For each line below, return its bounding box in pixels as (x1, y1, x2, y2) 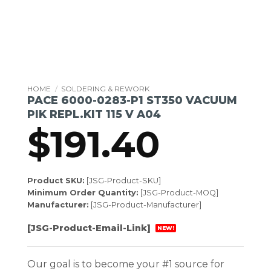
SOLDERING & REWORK (61, 84, 150, 93)
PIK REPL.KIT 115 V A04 (27, 108, 161, 120)
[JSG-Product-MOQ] (139, 188, 218, 197)
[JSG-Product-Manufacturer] (89, 200, 201, 209)
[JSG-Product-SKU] (85, 175, 161, 185)
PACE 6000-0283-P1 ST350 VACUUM (27, 94, 237, 106)
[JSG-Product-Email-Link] (27, 222, 153, 233)
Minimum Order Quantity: (27, 188, 139, 197)
